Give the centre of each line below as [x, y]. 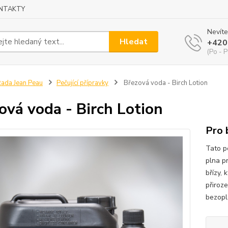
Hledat [134, 41]
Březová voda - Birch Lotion [165, 83]
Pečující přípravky [82, 83]
